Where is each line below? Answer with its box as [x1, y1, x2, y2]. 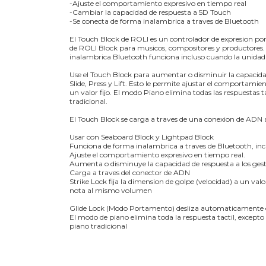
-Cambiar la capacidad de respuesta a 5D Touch [69, 7, 231, 17]
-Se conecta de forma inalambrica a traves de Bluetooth [69, 16, 259, 26]
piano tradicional [69, 221, 127, 230]
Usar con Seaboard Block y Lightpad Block [69, 132, 214, 141]
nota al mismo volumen [69, 185, 152, 195]
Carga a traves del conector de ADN [69, 167, 190, 177]
